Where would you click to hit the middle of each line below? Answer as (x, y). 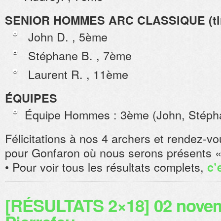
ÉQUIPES (31, 98)
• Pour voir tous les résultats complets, (106, 167)
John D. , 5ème (66, 37)
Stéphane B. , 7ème (78, 55)
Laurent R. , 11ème (76, 74)
